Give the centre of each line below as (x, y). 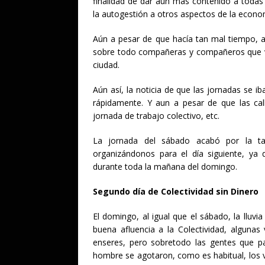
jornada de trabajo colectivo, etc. (156, 116)
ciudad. (106, 65)
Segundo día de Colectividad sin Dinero (176, 192)
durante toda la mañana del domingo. (165, 167)
